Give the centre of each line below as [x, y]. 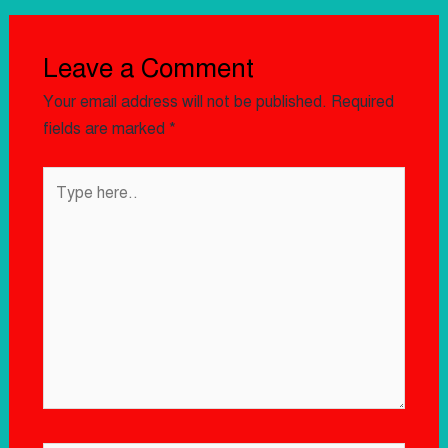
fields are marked [105, 129]
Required [362, 102]
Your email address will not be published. [184, 102]
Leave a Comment [148, 68]
